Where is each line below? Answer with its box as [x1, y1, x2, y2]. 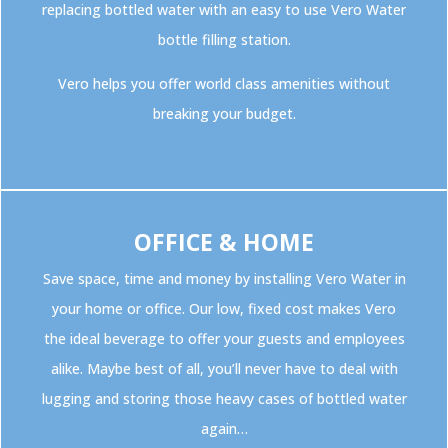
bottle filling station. [157, 30, 291, 50]
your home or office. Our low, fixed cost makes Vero [52, 299, 396, 319]
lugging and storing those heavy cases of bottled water [41, 389, 407, 409]
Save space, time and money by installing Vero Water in [42, 269, 406, 289]
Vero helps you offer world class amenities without [58, 74, 390, 94]
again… [200, 419, 248, 439]
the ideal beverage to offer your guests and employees [43, 329, 405, 349]
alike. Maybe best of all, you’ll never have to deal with [50, 359, 398, 379]
